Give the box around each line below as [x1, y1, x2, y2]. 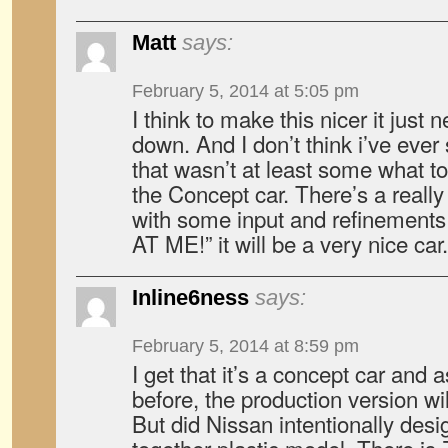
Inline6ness [132, 285, 249, 310]
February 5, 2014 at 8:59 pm [132, 336, 359, 356]
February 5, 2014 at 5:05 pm [132, 81, 359, 101]
